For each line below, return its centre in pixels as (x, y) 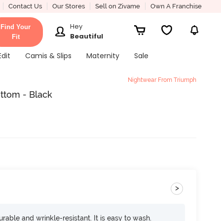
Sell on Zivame (117, 6)
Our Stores (68, 6)
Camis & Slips (48, 56)
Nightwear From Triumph (162, 80)
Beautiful (87, 36)
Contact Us (25, 6)
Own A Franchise (176, 6)
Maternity (103, 56)
